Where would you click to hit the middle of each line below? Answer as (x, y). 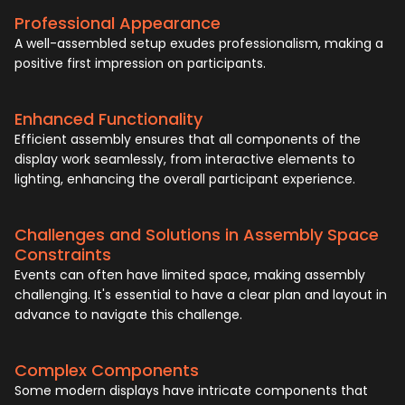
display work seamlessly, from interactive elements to (185, 160)
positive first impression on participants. (140, 64)
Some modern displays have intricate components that (191, 391)
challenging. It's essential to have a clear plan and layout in (201, 295)
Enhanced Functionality (108, 119)
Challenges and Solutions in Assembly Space (197, 235)
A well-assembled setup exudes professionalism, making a (199, 44)
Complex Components (107, 371)
